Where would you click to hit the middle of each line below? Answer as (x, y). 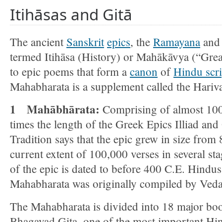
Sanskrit (85, 42)
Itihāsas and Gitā (71, 14)
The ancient (38, 42)
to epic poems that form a (70, 71)
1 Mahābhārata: (55, 109)
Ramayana (177, 42)
